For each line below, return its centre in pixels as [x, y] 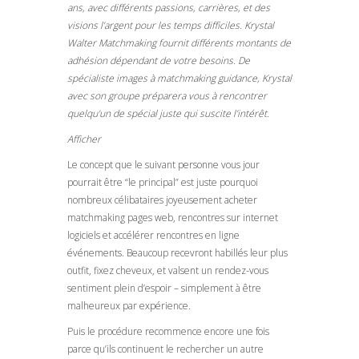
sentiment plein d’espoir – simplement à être [164, 288]
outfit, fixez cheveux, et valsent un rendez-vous [168, 270]
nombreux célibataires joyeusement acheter [162, 200]
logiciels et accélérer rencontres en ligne [153, 235]
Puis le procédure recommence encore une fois [168, 331]
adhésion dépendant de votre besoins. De [159, 60]
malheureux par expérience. [129, 305]
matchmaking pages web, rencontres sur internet [173, 217]
